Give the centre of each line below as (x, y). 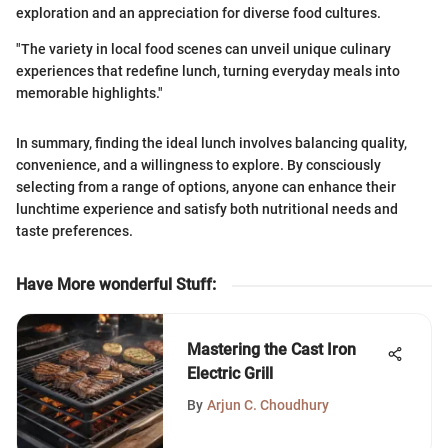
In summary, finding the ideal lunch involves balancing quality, (211, 143)
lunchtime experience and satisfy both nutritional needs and (207, 209)
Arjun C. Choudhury (268, 405)
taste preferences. (74, 231)
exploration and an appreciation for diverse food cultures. (198, 13)
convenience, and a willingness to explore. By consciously (198, 165)
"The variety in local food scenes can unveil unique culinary (203, 49)
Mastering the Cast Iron (271, 350)
